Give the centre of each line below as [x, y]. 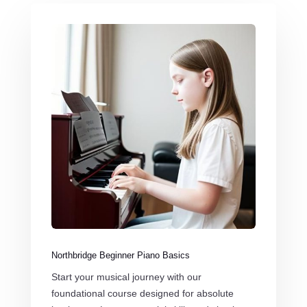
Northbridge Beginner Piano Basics [120, 255]
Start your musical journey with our [126, 277]
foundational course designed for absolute [142, 293]
